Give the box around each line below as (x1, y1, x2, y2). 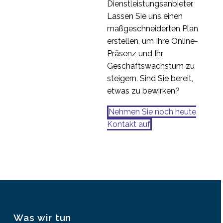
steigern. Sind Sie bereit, (107, 73, 193, 83)
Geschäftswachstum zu (107, 61, 195, 71)
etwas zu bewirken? (107, 86, 180, 96)
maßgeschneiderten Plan (107, 23, 198, 33)
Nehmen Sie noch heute (109, 107, 196, 117)
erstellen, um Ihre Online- (107, 36, 198, 46)
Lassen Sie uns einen (107, 11, 183, 21)
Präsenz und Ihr (107, 48, 163, 58)
